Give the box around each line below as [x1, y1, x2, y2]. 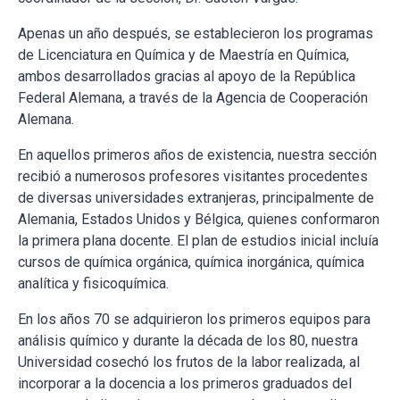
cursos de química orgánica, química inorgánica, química [18, 254, 364, 271]
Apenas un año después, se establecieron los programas [18, 25, 373, 42]
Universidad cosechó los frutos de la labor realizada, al [18, 354, 360, 371]
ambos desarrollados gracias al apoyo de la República [18, 68, 355, 85]
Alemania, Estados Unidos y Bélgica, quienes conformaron [18, 211, 379, 228]
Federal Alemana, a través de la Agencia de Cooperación [18, 89, 368, 106]
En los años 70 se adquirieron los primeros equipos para [18, 311, 371, 328]
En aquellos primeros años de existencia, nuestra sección [18, 146, 377, 163]
